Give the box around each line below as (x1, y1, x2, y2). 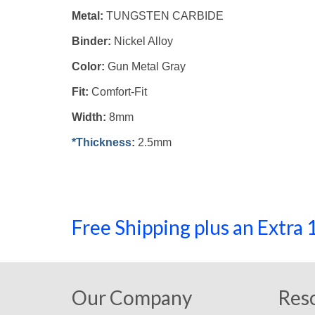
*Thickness (72, 136, 131, 149)
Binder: (72, 35, 114, 48)
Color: (72, 60, 108, 73)
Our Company (72, 285, 192, 310)
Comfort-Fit (91, 86, 147, 98)
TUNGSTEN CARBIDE (106, 10, 224, 22)
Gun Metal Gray (108, 60, 186, 73)
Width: (72, 111, 106, 124)
